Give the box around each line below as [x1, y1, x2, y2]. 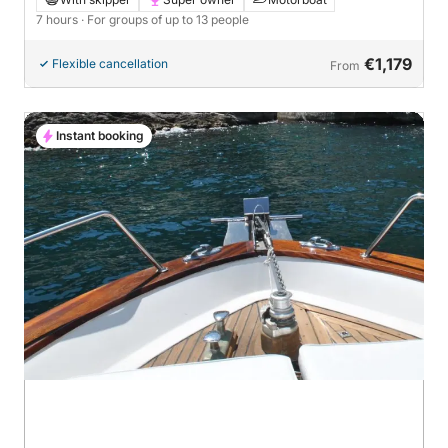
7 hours [36, 11, 81, 27]
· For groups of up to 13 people [81, 11, 249, 27]
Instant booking [56, 127, 144, 143]
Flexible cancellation [52, 55, 168, 71]
